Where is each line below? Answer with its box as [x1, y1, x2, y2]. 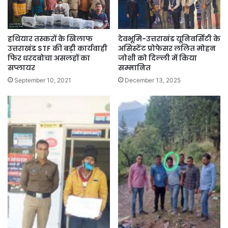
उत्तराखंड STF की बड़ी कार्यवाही [8, 43, 107, 54]
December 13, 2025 [125, 76, 181, 84]
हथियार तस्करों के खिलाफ [8, 34, 93, 44]
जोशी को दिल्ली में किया [118, 53, 197, 64]
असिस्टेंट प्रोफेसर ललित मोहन [118, 43, 216, 54]
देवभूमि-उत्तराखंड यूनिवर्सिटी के [118, 34, 220, 44]
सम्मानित [118, 63, 151, 73]
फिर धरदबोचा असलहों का [8, 53, 90, 64]
